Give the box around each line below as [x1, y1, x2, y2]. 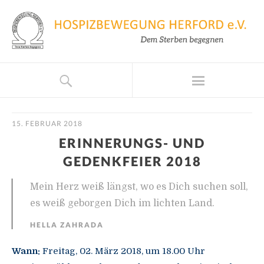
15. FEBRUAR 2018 [12, 119, 82, 128]
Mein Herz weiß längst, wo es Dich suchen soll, [30, 181, 248, 193]
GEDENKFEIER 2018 [62, 153, 202, 170]
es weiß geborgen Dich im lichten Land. [30, 198, 214, 209]
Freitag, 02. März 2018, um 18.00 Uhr [40, 246, 205, 257]
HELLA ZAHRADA [30, 220, 104, 230]
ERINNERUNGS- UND [59, 135, 205, 151]
